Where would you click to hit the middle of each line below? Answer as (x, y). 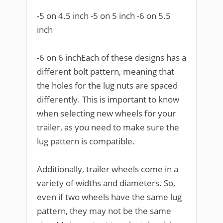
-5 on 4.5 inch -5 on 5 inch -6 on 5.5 (104, 16)
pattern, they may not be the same (104, 211)
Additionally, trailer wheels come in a (108, 169)
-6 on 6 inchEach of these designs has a (111, 57)
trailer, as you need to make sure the (108, 127)
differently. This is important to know (108, 99)
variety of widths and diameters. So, (106, 183)
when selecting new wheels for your (106, 113)
